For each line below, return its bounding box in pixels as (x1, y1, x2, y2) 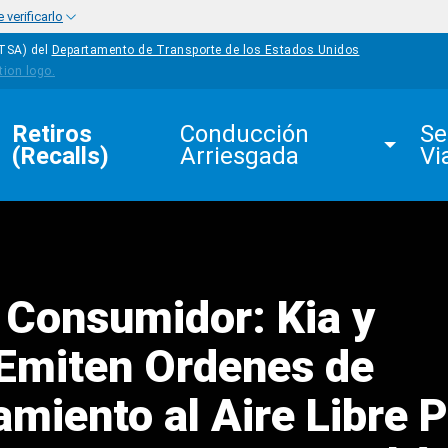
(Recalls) (12, 142, 109, 170)
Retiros (12, 120, 98, 148)
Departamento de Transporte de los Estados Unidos (51, 43, 360, 58)
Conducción (180, 120, 316, 148)
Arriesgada (180, 142, 300, 170)
